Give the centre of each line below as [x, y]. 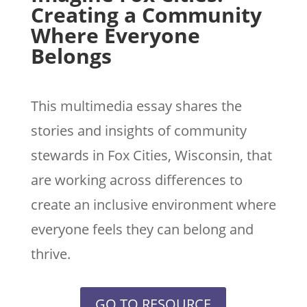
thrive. [50, 254]
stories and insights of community [138, 130]
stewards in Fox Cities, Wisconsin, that [151, 155]
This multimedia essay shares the [136, 106]
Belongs [71, 56]
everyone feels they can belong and [142, 229]
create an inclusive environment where [153, 204]
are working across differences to [136, 180]
